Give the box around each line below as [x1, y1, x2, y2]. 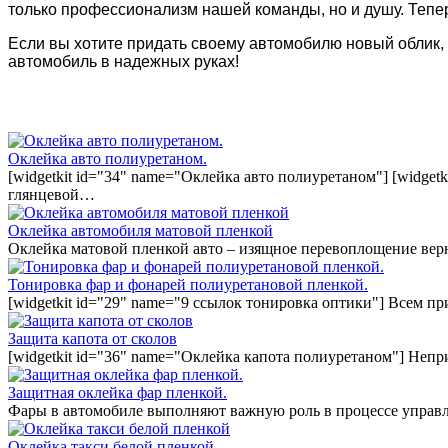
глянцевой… [8, 185, 95, 203]
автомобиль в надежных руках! [8, 52, 239, 70]
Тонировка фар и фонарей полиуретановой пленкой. [8, 275, 368, 293]
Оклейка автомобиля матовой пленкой [8, 221, 273, 239]
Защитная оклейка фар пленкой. [8, 383, 227, 401]
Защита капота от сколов [8, 329, 177, 347]
